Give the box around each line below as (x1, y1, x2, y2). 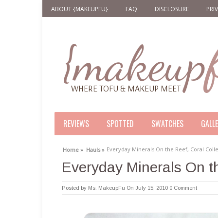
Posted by (62, 185, 88, 191)
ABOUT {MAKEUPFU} (51, 5, 108, 13)
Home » (63, 146, 83, 153)
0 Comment (169, 185, 197, 191)
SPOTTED (107, 118, 134, 129)
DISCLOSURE (155, 5, 189, 13)
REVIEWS (63, 118, 89, 129)
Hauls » (86, 146, 105, 153)
